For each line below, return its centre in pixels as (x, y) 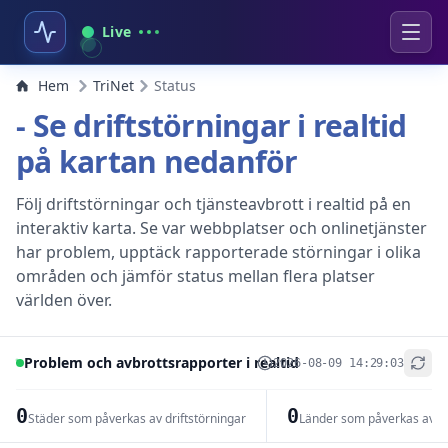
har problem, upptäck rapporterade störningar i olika (218, 252)
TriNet (113, 85)
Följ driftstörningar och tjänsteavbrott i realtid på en (213, 204)
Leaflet (249, 434)
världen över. (64, 300)
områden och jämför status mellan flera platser (195, 276)
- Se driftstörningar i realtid (211, 125)
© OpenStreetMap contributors (359, 434)
